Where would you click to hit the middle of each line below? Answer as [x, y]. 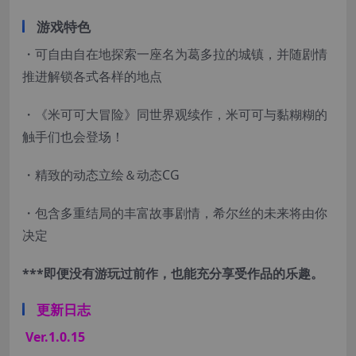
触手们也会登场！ [73, 137]
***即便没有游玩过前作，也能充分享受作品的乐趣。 [173, 274]
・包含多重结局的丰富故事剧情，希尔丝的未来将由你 [175, 213]
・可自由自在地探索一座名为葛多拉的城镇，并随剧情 [175, 54]
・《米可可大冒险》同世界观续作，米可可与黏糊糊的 [175, 115]
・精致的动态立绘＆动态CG [101, 175]
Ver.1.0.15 [54, 337]
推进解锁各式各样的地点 [92, 77]
